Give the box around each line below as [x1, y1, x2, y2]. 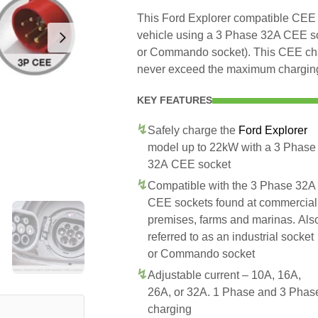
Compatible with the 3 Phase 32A [148, 180, 316, 192]
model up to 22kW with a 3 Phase [148, 141, 316, 153]
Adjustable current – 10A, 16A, [148, 269, 301, 281]
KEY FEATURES [137, 94, 212, 106]
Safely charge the [148, 124, 238, 136]
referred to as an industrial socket [148, 231, 314, 243]
